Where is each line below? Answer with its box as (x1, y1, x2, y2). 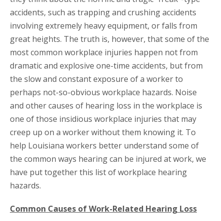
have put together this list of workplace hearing (10, 167, 187, 178)
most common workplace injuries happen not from (10, 47, 198, 58)
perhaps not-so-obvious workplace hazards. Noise (10, 87, 197, 98)
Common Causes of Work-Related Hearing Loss (10, 203, 197, 215)
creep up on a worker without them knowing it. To (10, 127, 196, 138)
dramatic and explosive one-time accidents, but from (10, 60, 203, 72)
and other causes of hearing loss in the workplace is (10, 100, 202, 111)
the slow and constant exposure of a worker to (10, 74, 183, 85)
